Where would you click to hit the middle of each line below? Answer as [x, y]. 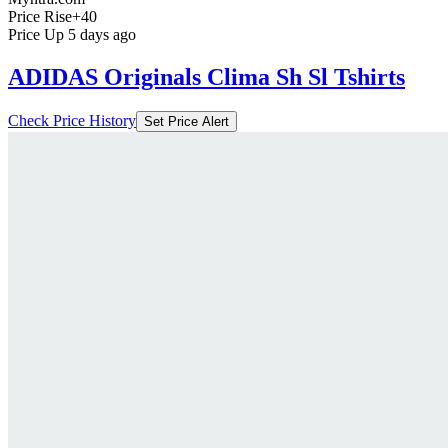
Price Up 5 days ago [72, 35]
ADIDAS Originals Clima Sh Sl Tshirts [206, 77]
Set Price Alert [186, 122]
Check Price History [72, 121]
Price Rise [40, 17]
